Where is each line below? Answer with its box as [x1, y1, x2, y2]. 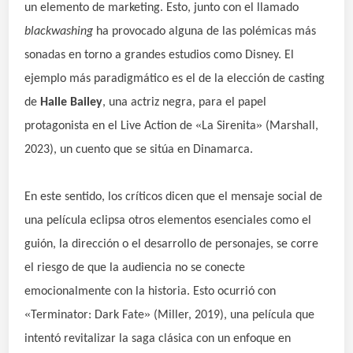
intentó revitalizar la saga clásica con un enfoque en [24, 333, 292, 346]
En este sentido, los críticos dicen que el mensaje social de [24, 191, 323, 204]
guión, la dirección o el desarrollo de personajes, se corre [24, 238, 319, 251]
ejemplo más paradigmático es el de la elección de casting [24, 72, 325, 86]
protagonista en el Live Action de [24, 120, 196, 133]
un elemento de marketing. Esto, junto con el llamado [24, 2, 299, 15]
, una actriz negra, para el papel [102, 96, 267, 110]
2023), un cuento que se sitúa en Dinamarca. [24, 143, 254, 157]
